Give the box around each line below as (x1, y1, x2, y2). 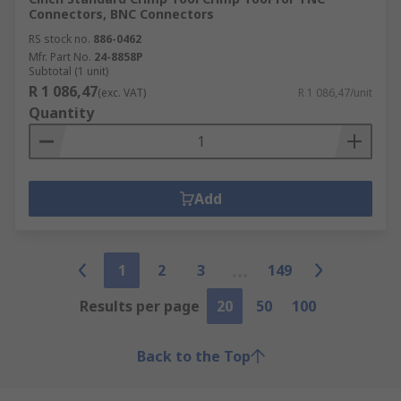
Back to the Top (136, 346, 251, 366)
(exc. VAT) (98, 85, 146, 100)
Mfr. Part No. (29, 49, 91, 64)
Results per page (80, 296, 200, 316)
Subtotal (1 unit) (29, 64, 108, 79)
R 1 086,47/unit (298, 85, 372, 100)
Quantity (29, 103, 94, 123)
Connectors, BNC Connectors (29, 5, 214, 22)
